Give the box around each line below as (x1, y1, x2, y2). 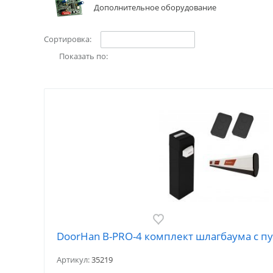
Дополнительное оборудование (94, 2, 216, 13)
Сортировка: (44, 34, 91, 44)
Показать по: (59, 51, 108, 62)
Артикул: (57, 254, 91, 265)
